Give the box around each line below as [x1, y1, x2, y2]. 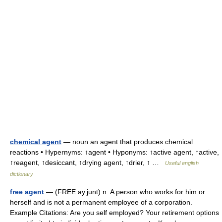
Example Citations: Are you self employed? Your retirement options [10, 209, 219, 217]
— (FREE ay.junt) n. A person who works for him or [44, 188, 205, 196]
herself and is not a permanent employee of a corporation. [10, 198, 192, 206]
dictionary [10, 171, 33, 177]
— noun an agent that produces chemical [61, 138, 193, 146]
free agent [10, 188, 44, 196]
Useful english [165, 160, 199, 166]
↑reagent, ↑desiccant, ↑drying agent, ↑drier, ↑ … [10, 159, 165, 166]
